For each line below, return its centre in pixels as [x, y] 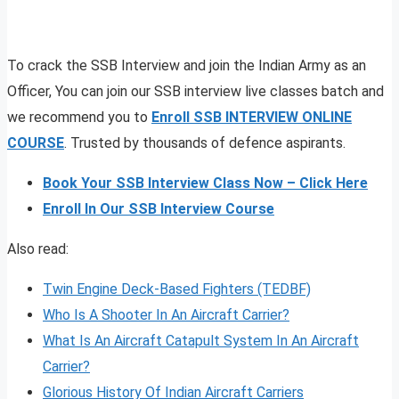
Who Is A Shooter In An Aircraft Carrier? [166, 315]
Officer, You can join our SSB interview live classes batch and [195, 92]
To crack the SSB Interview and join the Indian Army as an [187, 66]
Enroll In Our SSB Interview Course [159, 209]
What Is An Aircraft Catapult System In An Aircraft [201, 341]
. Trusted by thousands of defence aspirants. [205, 143]
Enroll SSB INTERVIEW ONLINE [252, 118]
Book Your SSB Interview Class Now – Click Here [205, 183]
